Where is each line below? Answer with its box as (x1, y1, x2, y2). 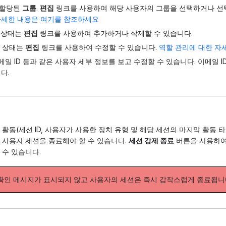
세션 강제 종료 (129, 136, 174, 145)
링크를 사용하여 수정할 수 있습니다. (39, 43, 159, 52)
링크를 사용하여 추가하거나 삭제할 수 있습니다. (38, 29, 193, 38)
